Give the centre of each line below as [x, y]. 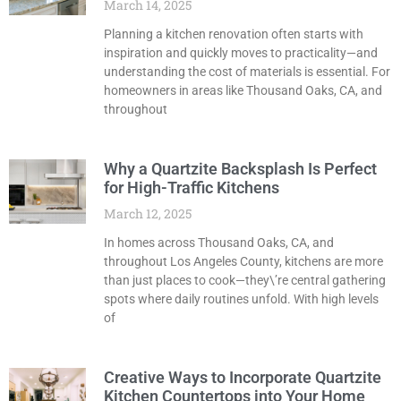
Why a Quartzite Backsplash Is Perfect [240, 169]
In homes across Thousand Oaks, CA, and [218, 243]
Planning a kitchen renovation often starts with [233, 34]
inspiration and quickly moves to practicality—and [240, 53]
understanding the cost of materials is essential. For [247, 72]
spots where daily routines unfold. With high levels [241, 299]
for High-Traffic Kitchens [191, 188]
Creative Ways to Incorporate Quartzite [242, 378]
